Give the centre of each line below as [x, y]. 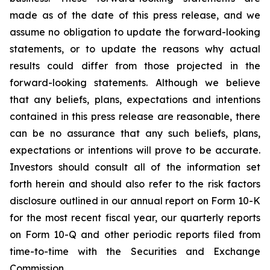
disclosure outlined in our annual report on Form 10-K [135, 201]
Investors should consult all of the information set [135, 167]
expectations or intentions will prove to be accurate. [135, 150]
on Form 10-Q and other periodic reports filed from [135, 234]
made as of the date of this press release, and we [135, 15]
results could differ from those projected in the [135, 66]
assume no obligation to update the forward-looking [135, 32]
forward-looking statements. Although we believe [135, 83]
